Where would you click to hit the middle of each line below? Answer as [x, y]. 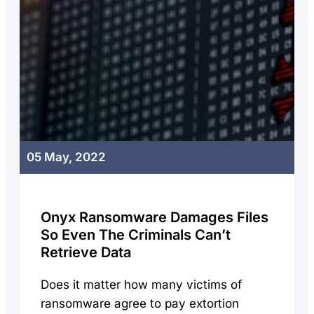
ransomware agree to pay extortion [140, 303]
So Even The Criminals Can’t [136, 235]
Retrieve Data [86, 252]
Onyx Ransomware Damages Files [155, 217]
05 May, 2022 [66, 157]
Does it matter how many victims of [141, 285]
